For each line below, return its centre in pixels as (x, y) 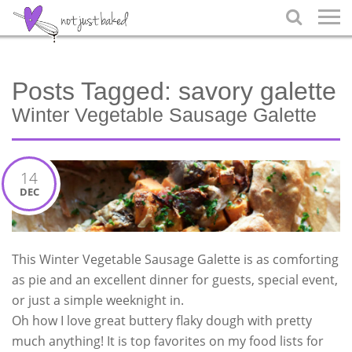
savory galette (254, 91)
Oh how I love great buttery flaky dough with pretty (162, 320)
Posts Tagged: (92, 91)
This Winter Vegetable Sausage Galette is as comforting (175, 259)
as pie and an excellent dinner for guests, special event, (175, 279)
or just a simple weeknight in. (98, 300)
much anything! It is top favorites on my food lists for (168, 341)
